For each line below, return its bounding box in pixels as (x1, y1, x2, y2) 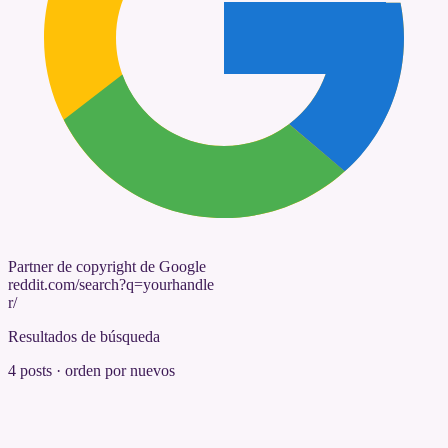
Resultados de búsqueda (8, 328, 160, 346)
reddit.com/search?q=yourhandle (8, 276, 214, 294)
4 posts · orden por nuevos (8, 362, 175, 380)
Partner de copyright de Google (8, 258, 206, 276)
